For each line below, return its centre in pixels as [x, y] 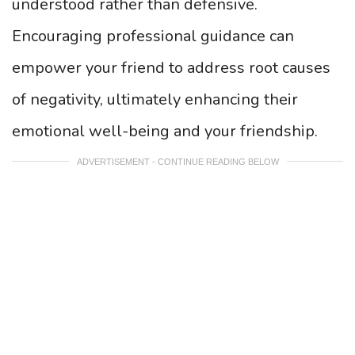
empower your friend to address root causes [171, 68]
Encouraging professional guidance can [153, 36]
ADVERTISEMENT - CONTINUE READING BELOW [177, 161]
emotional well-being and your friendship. [165, 131]
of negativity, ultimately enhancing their [155, 99]
